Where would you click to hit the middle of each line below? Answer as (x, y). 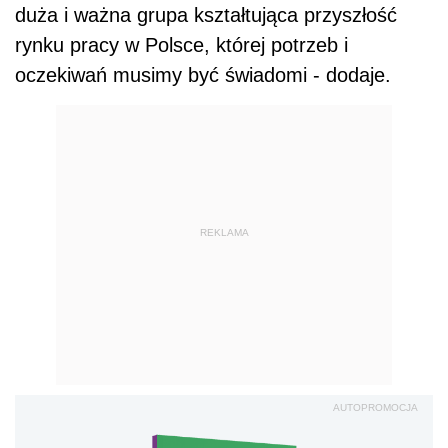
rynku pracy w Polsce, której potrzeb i (181, 45)
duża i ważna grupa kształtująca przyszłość (206, 15)
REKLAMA (224, 232)
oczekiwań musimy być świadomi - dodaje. (203, 75)
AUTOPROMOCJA (375, 407)
